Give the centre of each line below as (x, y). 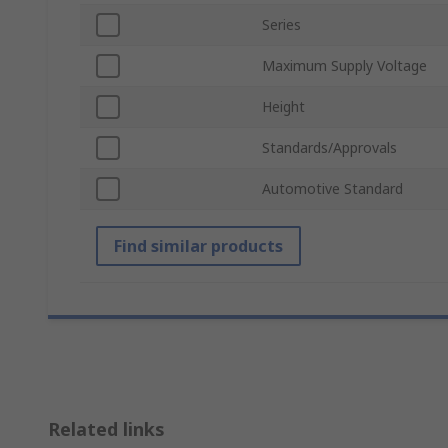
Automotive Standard (332, 189)
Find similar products (198, 246)
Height (283, 107)
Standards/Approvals (329, 148)
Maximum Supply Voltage (344, 66)
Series (281, 25)
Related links (106, 429)
